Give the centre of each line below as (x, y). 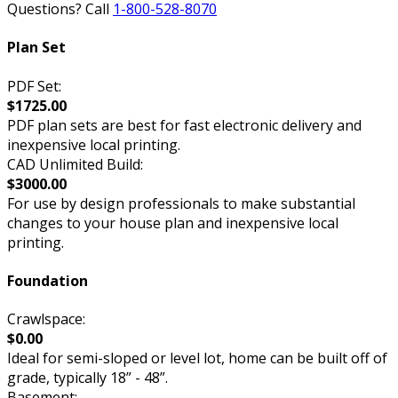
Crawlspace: (46, 319)
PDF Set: (34, 86)
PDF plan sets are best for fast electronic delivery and (184, 125)
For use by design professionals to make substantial (181, 203)
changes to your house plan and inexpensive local (173, 223)
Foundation (48, 280)
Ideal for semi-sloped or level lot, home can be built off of (197, 358)
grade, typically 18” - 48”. (88, 378)
